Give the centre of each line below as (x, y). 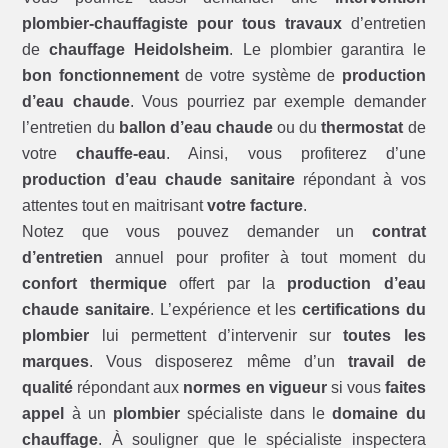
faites (405, 388)
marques (56, 362)
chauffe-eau (121, 154)
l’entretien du (70, 128)
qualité (48, 388)
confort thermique (94, 284)
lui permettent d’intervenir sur (216, 336)
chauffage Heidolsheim (139, 50)
